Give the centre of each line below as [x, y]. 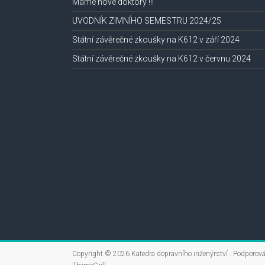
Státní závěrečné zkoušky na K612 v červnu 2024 [161, 59]
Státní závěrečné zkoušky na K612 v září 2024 [156, 40]
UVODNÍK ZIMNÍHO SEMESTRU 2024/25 [147, 21]
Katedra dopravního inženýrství [180, 254]
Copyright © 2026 [102, 254]
